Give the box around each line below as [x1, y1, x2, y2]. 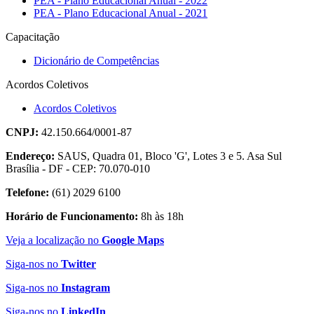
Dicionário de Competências [34, 55, 159, 67]
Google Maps [102, 234, 164, 246]
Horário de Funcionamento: [6, 210, 138, 222]
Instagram [61, 282, 110, 294]
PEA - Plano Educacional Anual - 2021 [34, 7, 207, 19]
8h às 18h [138, 210, 184, 222]
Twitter [61, 258, 96, 270]
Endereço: [6, 150, 55, 162]
